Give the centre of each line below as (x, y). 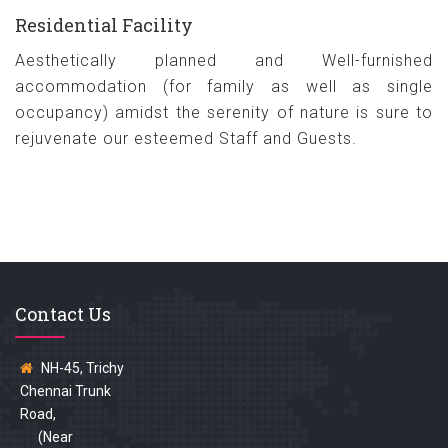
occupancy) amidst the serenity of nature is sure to (224, 112)
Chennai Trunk (65, 391)
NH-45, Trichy (81, 368)
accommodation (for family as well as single (224, 86)
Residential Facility (104, 25)
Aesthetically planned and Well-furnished (224, 60)
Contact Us (63, 314)
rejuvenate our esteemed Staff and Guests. (186, 138)
